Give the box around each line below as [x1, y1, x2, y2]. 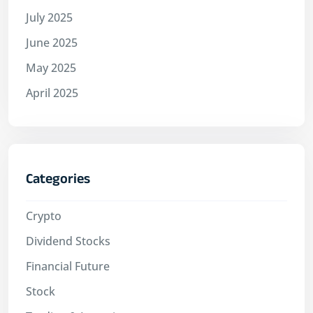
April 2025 [26, 85, 78, 101]
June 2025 [26, 35, 78, 51]
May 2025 [26, 60, 76, 76]
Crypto [26, 208, 61, 224]
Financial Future [26, 259, 110, 275]
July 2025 [26, 10, 73, 26]
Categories [26, 170, 90, 192]
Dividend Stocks [26, 233, 110, 249]
